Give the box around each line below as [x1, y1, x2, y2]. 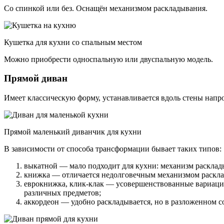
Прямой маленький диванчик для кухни [4, 127, 141, 136]
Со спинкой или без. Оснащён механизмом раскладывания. [4, 3, 207, 12]
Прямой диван [4, 73, 67, 84]
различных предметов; [24, 188, 101, 197]
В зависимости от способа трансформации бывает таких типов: [4, 144, 221, 153]
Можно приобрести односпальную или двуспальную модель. [4, 54, 213, 63]
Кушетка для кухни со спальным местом [4, 37, 142, 46]
